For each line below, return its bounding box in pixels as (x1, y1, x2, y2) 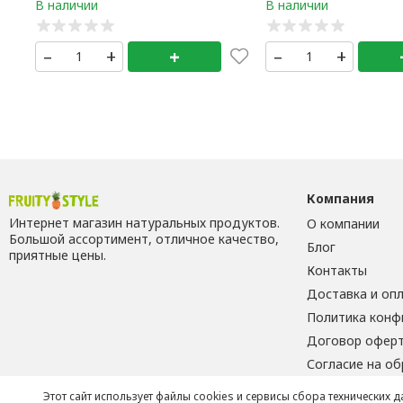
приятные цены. (8, 246, 106, 264)
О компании (306, 215, 380, 233)
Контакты (306, 262, 367, 280)
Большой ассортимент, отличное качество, (8, 229, 279, 247)
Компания (306, 190, 374, 208)
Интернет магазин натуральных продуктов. (8, 213, 280, 231)
